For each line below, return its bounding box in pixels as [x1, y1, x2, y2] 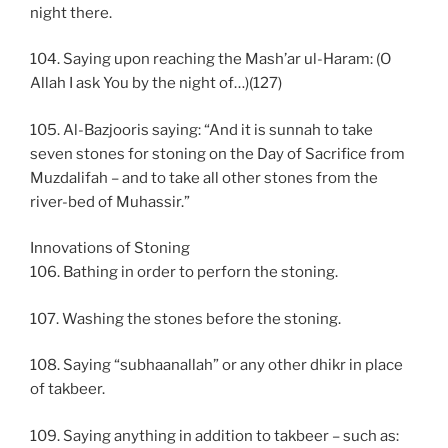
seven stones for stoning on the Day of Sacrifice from [30, 144, 405, 163]
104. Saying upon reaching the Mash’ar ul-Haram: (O [30, 50, 391, 69]
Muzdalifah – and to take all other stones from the [30, 168, 378, 187]
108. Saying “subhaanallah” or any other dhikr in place [30, 356, 403, 375]
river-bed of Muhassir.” [30, 192, 190, 211]
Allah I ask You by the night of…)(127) [30, 74, 282, 93]
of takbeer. [30, 380, 105, 399]
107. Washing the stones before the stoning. [30, 309, 341, 328]
